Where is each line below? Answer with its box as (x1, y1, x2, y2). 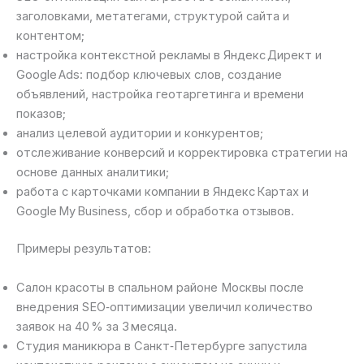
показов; (16, 106, 66, 122)
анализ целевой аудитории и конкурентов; (16, 126, 263, 141)
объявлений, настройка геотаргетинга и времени (16, 87, 304, 102)
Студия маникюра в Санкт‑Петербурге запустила (16, 338, 307, 353)
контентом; (16, 28, 84, 44)
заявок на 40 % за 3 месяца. (16, 318, 177, 334)
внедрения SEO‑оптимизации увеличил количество (16, 299, 313, 314)
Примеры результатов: (16, 241, 151, 257)
